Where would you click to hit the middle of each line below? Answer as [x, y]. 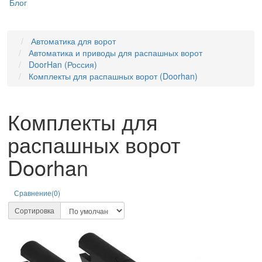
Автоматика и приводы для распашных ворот [116, 53]
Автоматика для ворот [73, 41]
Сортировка [35, 210]
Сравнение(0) [37, 193]
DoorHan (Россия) [63, 64]
